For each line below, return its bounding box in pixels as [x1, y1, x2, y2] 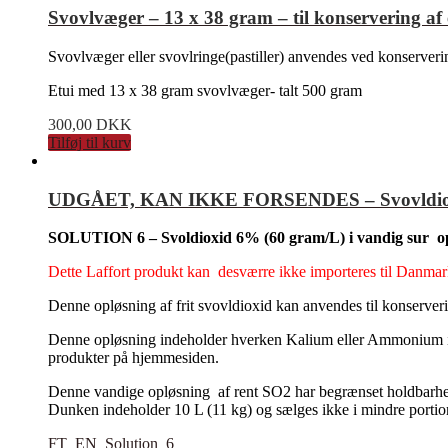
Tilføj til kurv [48, 134, 131, 152]
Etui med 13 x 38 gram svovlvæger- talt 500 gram [48, 82, 362, 100]
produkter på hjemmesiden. [48, 349, 219, 367]
